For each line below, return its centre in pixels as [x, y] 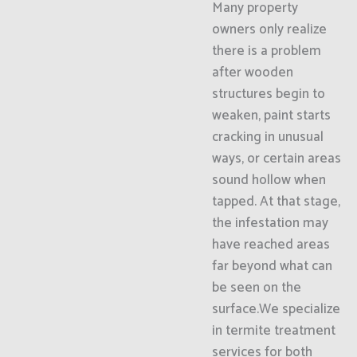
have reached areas [271, 245]
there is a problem [266, 51]
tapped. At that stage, [276, 202]
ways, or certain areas [276, 159]
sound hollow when [269, 180]
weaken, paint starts [271, 116]
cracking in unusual [267, 137]
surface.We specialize [276, 309]
